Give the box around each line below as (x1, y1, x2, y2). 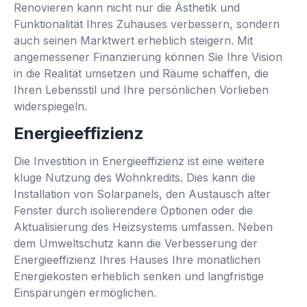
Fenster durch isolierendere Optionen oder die (14, 203, 253, 217)
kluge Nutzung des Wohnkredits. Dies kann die (14, 170, 256, 184)
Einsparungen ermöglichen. (14, 285, 156, 299)
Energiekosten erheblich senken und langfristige (14, 269, 264, 283)
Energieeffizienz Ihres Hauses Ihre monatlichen (14, 252, 260, 267)
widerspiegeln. (14, 99, 87, 113)
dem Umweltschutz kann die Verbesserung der (14, 236, 258, 250)
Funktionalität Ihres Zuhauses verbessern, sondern (14, 16, 280, 31)
